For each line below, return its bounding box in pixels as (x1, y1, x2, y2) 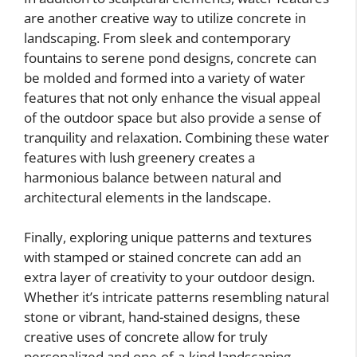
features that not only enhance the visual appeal (24, 88, 320, 107)
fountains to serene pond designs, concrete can (24, 48, 316, 67)
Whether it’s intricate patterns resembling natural (24, 288, 329, 307)
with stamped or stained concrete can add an (24, 248, 301, 267)
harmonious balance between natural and (24, 167, 281, 186)
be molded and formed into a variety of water (24, 68, 305, 87)
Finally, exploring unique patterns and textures (24, 228, 312, 247)
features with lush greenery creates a (24, 147, 255, 167)
